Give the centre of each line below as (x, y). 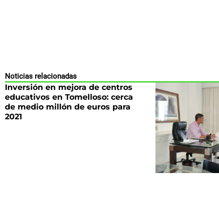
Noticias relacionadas (41, 76)
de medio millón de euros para (68, 107)
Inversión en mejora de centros (69, 87)
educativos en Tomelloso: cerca (69, 97)
